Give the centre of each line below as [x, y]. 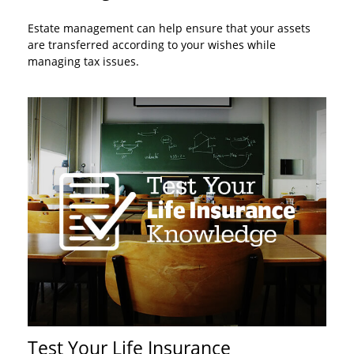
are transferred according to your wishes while [152, 45]
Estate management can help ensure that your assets [169, 28]
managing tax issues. [83, 61]
